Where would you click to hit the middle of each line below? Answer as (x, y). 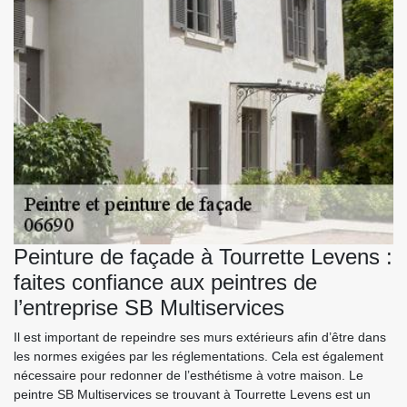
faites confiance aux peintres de (165, 283)
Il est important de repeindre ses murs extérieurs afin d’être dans (200, 338)
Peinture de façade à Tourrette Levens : (203, 257)
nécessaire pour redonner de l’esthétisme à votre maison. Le (189, 376)
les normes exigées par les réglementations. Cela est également (199, 357)
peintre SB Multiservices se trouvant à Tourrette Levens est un (192, 395)
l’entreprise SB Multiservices (149, 308)
